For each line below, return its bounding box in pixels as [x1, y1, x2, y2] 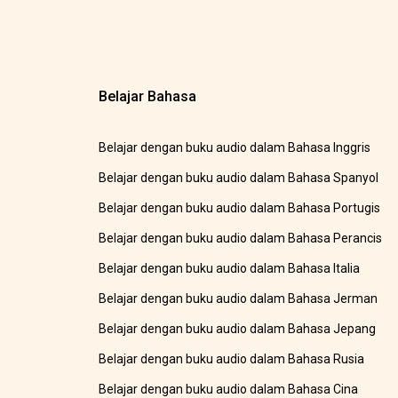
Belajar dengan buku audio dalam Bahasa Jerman [99, 291, 378, 306]
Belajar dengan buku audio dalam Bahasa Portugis [99, 201, 381, 216]
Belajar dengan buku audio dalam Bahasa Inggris [99, 140, 371, 155]
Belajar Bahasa [99, 88, 197, 106]
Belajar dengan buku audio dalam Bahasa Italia [99, 261, 361, 276]
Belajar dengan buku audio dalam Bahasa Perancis [99, 231, 383, 246]
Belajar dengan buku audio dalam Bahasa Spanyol [99, 171, 379, 186]
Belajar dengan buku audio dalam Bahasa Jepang [99, 322, 377, 337]
